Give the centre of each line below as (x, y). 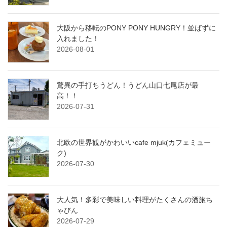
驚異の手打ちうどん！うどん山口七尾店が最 (128, 85)
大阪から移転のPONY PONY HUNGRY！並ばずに (136, 28)
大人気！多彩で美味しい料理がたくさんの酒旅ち (135, 199)
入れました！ (78, 38)
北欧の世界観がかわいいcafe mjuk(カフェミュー (134, 142)
